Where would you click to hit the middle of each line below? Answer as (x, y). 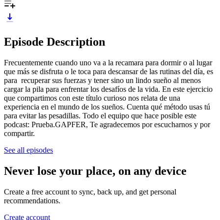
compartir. (20, 133)
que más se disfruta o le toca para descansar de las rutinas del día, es (109, 71)
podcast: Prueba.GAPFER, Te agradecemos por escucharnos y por (107, 124)
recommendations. (32, 200)
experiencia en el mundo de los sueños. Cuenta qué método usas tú (107, 107)
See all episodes (28, 150)
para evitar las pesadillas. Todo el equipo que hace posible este (100, 115)
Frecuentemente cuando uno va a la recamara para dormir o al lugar (108, 62)
